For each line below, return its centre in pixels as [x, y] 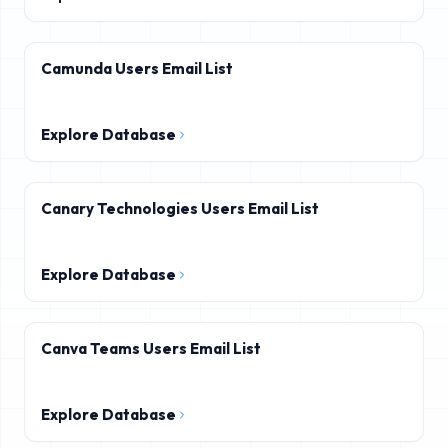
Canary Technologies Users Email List [180, 208]
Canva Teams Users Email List [151, 348]
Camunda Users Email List [137, 68]
